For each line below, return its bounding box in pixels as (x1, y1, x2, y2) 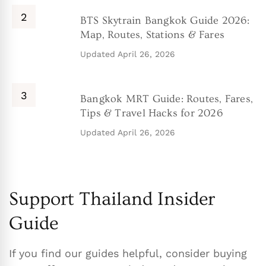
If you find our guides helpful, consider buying (9, 247, 247, 260)
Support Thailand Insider (9, 188, 215, 210)
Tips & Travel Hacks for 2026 (80, 107, 223, 120)
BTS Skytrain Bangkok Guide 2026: (80, 14, 249, 27)
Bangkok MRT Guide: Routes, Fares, (80, 93, 253, 106)
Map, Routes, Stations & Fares (80, 28, 225, 42)
